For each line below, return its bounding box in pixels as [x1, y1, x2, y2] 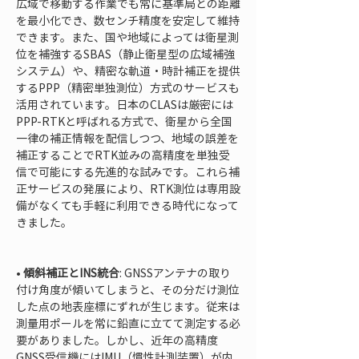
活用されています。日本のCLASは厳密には [16, 96, 233, 112]
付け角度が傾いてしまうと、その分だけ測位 [16, 281, 240, 297]
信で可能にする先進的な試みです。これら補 [16, 163, 240, 179]
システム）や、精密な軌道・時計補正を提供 [16, 63, 240, 79]
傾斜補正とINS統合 [23, 264, 119, 280]
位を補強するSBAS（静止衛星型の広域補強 [16, 46, 235, 62]
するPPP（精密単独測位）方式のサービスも [16, 79, 240, 95]
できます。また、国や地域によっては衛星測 [16, 29, 239, 45]
